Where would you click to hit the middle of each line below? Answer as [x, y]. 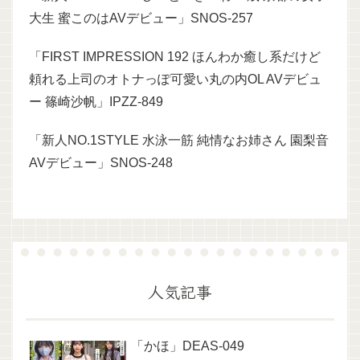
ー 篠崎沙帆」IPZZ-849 [96, 101]
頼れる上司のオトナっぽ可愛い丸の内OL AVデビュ [175, 79]
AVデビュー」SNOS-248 [101, 162]
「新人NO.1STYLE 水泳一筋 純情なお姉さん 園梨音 [179, 140]
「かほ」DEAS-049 [188, 346]
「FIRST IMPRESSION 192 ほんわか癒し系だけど [175, 56]
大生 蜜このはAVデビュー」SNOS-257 [141, 18]
